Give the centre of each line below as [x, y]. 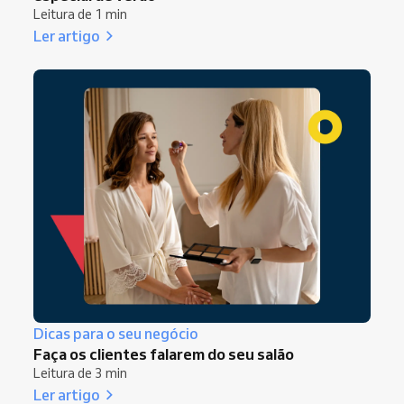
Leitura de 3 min [80, 373]
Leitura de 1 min [80, 15]
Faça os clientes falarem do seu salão [164, 353]
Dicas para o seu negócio [116, 333]
